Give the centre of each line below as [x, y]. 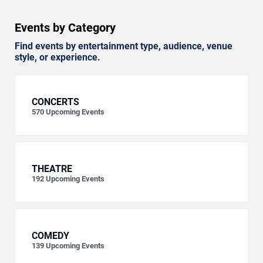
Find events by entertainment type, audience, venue [124, 46]
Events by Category [65, 28]
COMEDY [50, 236]
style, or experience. [58, 58]
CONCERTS [55, 102]
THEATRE [52, 169]
